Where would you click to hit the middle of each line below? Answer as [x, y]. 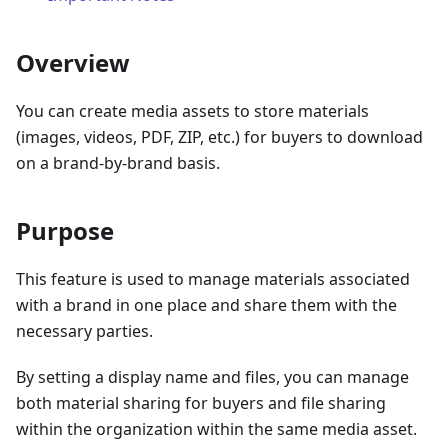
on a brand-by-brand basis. [118, 163]
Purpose [65, 231]
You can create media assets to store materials [192, 111]
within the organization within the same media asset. [216, 429]
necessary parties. [84, 331]
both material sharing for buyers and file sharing [201, 403]
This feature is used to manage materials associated [213, 279]
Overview [73, 63]
